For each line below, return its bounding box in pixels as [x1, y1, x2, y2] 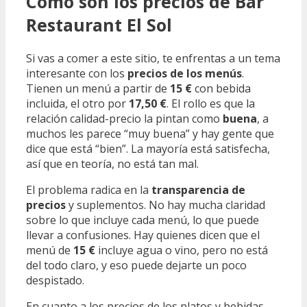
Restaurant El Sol [26, 13, 172, 37]
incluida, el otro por [26, 96, 129, 111]
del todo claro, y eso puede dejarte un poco [26, 258, 247, 273]
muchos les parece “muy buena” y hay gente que [26, 126, 274, 141]
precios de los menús [127, 66, 242, 81]
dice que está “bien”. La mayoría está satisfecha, [26, 141, 270, 156]
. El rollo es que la [167, 96, 255, 111]
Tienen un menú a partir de [26, 81, 170, 96]
